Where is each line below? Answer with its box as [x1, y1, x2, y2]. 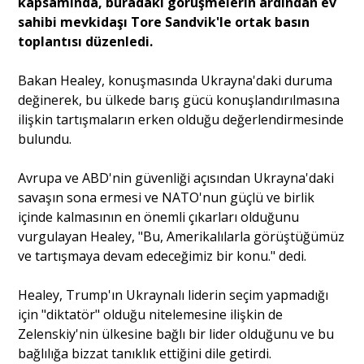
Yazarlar [157, 90, 207, 109]
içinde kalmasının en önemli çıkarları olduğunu [18, 208, 300, 227]
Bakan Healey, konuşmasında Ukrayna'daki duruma [18, 71, 333, 90]
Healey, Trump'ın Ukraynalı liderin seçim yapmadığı [18, 286, 329, 305]
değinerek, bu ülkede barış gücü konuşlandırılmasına [18, 91, 340, 110]
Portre [162, 37, 202, 56]
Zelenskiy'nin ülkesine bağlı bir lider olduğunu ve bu [18, 325, 335, 344]
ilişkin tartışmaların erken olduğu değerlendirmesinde [18, 110, 344, 129]
